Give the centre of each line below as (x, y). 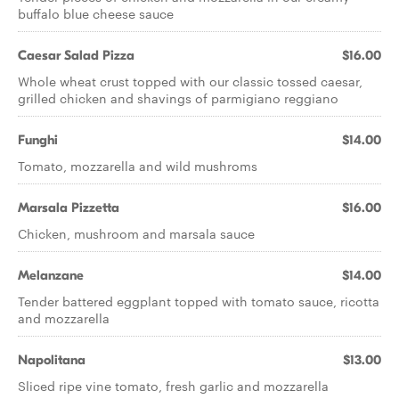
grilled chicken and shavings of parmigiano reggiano (178, 98)
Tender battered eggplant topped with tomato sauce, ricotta (199, 301)
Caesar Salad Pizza (76, 55)
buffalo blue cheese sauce (96, 13)
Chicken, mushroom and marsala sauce (136, 233)
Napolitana (52, 360)
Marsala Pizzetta (69, 208)
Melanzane (51, 275)
